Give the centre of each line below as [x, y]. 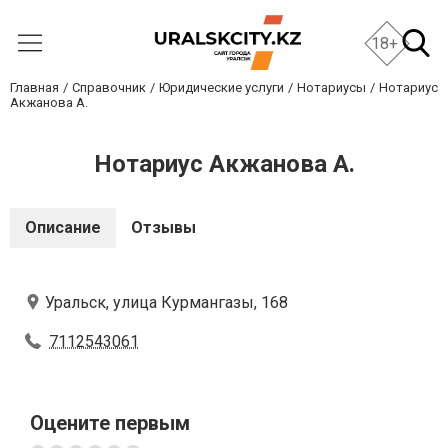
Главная [34, 87]
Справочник [109, 87]
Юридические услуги [221, 87]
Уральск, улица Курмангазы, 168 [166, 302]
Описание [63, 227]
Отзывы [163, 227]
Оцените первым [110, 423]
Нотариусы [331, 87]
